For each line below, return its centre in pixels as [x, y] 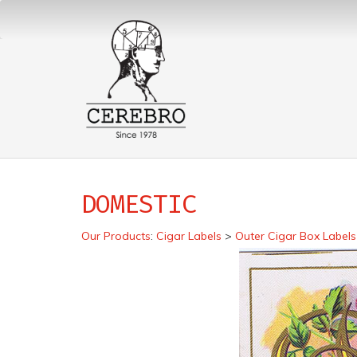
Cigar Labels [189, 236]
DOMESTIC [139, 204]
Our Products [116, 236]
